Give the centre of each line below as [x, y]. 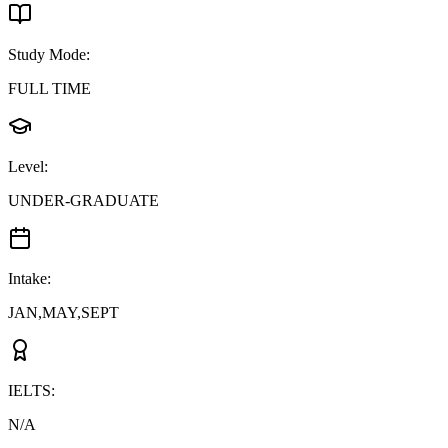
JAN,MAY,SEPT [63, 312]
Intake [27, 278]
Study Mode [47, 54]
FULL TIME [49, 88]
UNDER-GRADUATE [83, 200]
